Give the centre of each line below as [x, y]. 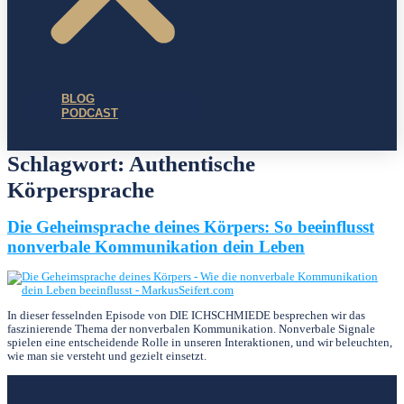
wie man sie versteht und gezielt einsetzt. [107, 356]
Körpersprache [81, 189]
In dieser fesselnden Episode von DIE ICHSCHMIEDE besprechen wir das [186, 315]
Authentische [192, 163]
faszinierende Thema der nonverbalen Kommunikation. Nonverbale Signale [191, 329]
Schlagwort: [68, 163]
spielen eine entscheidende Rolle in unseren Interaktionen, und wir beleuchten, [200, 342]
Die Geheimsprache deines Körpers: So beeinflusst [191, 226]
